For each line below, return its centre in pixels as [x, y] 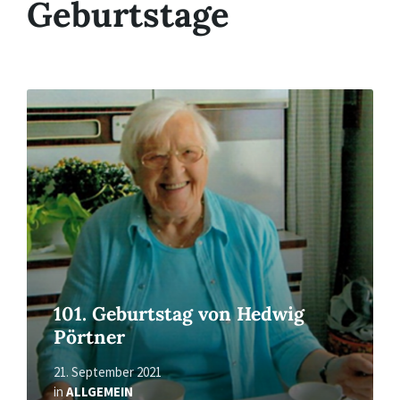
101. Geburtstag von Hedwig [179, 313]
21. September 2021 [108, 371]
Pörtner [89, 337]
